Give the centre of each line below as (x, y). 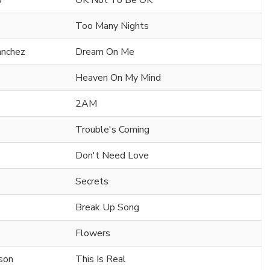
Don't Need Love (112, 156)
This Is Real (101, 259)
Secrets (92, 182)
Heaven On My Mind (118, 78)
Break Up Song (107, 208)
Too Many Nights (112, 26)
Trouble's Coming (112, 130)
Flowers (93, 234)
